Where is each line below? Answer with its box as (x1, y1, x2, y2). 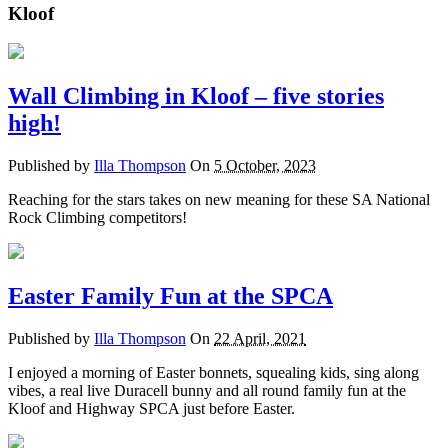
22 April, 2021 (214, 330, 306, 348)
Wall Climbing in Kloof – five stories (8, 83, 384, 110)
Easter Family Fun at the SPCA (8, 283, 333, 310)
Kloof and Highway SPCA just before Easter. (8, 400, 295, 418)
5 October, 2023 (214, 157, 316, 175)
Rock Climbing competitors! (8, 209, 187, 227)
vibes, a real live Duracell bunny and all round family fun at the (8, 382, 406, 400)
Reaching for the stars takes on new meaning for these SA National (8, 191, 430, 209)
